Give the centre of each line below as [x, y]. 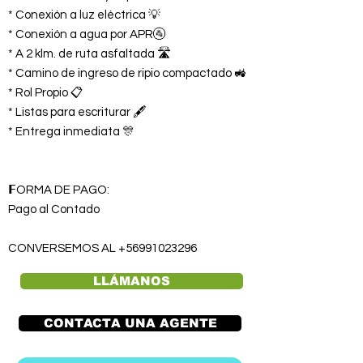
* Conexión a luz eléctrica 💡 [84, 15]
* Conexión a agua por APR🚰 [87, 34]
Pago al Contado [54, 209]
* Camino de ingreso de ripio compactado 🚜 [127, 73]
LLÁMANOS [132, 281]
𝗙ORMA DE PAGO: [59, 190]
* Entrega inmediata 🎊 [71, 132]
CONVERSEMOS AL [63, 248]
